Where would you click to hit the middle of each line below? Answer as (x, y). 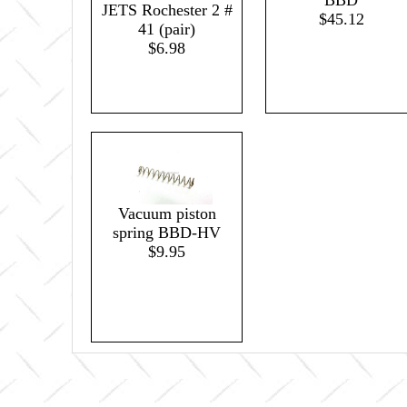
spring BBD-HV (167, 232)
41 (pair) (167, 29)
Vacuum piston (167, 213)
